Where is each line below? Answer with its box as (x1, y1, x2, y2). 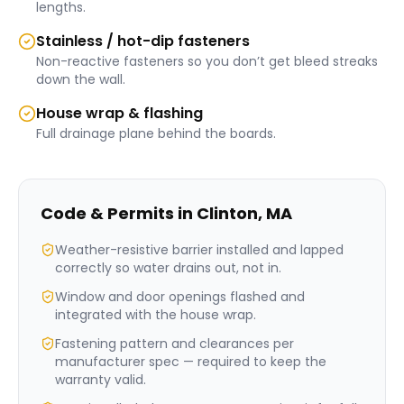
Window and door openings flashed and (55, 288, 305, 306)
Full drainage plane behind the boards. (36, 124, 276, 142)
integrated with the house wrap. (55, 306, 256, 324)
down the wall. (36, 70, 125, 88)
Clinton (197, 202, 258, 225)
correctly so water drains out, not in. (55, 259, 281, 277)
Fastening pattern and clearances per (55, 335, 294, 353)
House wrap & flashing (36, 103, 203, 124)
